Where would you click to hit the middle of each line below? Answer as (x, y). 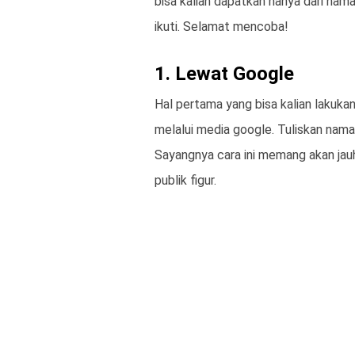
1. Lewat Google (224, 74)
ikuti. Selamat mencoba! (221, 27)
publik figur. (185, 181)
